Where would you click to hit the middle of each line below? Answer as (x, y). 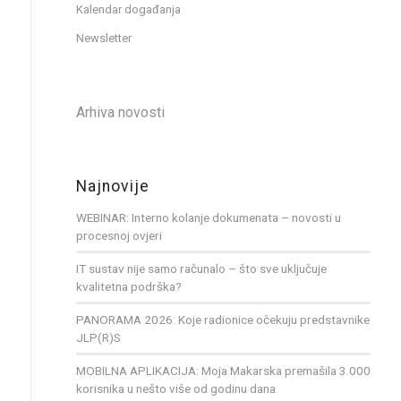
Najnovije (112, 186)
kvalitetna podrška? (128, 286)
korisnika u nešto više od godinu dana (175, 388)
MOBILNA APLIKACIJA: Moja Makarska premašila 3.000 (223, 370)
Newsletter (103, 38)
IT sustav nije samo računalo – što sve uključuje (201, 268)
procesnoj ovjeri (119, 235)
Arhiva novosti (120, 112)
